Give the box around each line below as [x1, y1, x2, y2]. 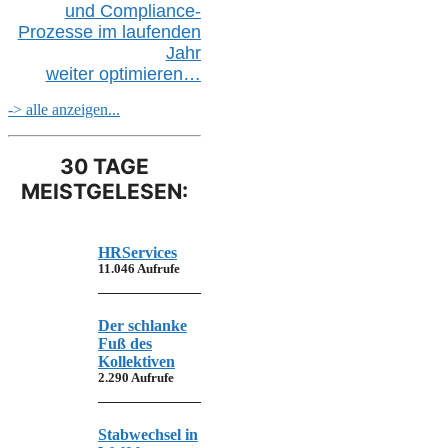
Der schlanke [98, 317, 187, 335]
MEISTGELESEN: [20, 179, 188, 204]
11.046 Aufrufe [98, 262, 180, 277]
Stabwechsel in [98, 426, 198, 444]
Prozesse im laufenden [17, 21, 201, 42]
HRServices [98, 244, 177, 262]
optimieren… [98, 63, 201, 84]
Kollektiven [98, 353, 175, 371]
